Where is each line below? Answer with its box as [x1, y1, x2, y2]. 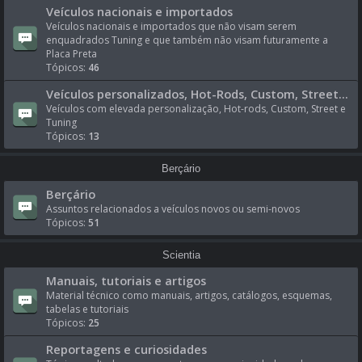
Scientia [162, 249, 200, 261]
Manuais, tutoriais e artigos [46, 272, 206, 288]
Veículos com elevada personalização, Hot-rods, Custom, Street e [46, 102, 346, 116]
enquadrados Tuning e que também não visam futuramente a [46, 33, 328, 47]
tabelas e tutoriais [46, 302, 128, 316]
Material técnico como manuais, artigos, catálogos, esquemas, [46, 288, 332, 302]
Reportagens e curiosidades [46, 341, 207, 357]
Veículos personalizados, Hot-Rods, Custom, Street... [46, 86, 348, 102]
